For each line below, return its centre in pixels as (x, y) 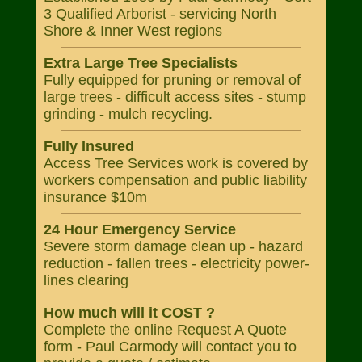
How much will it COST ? (129, 313)
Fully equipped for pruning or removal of (172, 80)
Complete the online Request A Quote (165, 330)
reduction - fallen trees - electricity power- (177, 263)
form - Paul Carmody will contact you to (170, 347)
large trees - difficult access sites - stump (175, 97)
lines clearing (86, 280)
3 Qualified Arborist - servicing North (160, 14)
